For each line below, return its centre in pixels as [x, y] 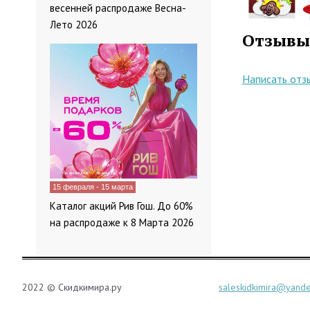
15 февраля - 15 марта [93, 187]
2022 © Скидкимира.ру [72, 288]
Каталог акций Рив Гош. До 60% [121, 206]
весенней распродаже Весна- [118, 8]
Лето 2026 [74, 25]
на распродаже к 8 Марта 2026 [122, 223]
